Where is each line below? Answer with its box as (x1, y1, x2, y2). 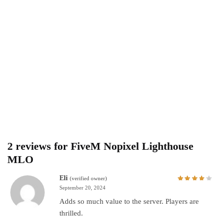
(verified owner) (70, 175, 107, 182)
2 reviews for (7, 140, 71, 153)
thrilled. (59, 209, 83, 218)
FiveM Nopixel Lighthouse (71, 140, 193, 153)
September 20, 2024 (59, 185, 106, 191)
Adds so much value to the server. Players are (59, 197, 199, 206)
